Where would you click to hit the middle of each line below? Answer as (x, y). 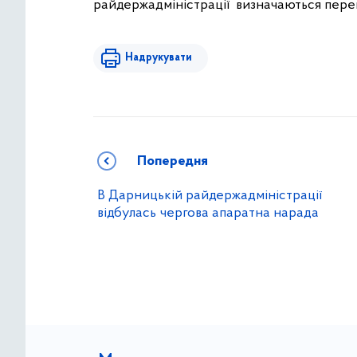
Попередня (173, 161)
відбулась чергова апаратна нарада (208, 213)
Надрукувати (159, 58)
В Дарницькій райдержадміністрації (210, 196)
